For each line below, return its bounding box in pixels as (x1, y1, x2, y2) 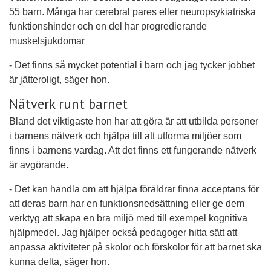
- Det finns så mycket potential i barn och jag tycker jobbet (9, 60, 255, 71)
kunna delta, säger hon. (9, 256, 109, 267)
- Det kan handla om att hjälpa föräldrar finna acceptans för (9, 183, 259, 194)
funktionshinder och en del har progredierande (9, 21, 207, 32)
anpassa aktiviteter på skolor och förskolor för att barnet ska (9, 241, 262, 252)
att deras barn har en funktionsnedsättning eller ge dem (9, 198, 244, 209)
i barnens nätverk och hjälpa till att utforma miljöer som (9, 130, 241, 141)
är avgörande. (9, 159, 68, 170)
